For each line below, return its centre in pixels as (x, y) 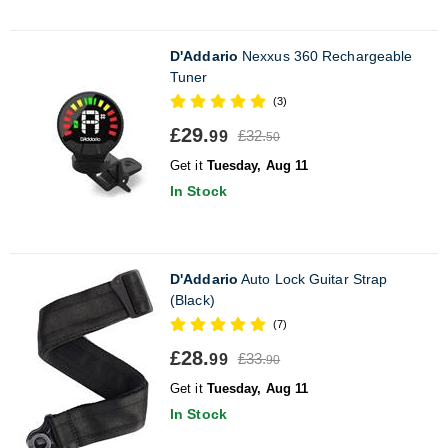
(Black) (192, 299)
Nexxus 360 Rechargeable (325, 55)
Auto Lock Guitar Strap (312, 278)
